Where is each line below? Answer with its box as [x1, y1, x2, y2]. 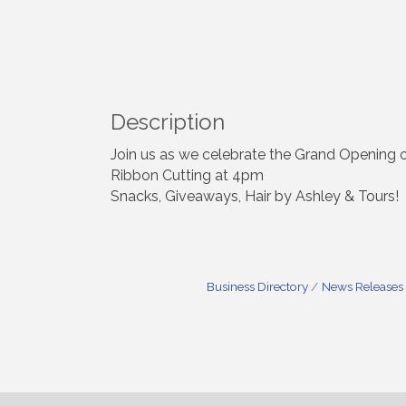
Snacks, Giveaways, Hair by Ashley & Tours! [111, 188, 399, 206]
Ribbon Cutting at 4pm [111, 167, 264, 185]
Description [111, 109, 225, 136]
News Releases [321, 279, 403, 295]
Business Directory [206, 279, 308, 295]
